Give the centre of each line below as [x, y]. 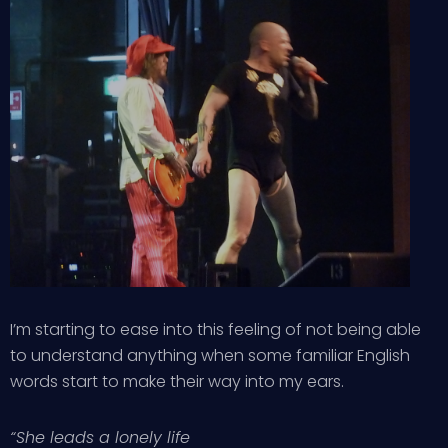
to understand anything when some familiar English [210, 355]
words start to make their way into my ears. [177, 381]
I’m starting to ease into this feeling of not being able [215, 329]
